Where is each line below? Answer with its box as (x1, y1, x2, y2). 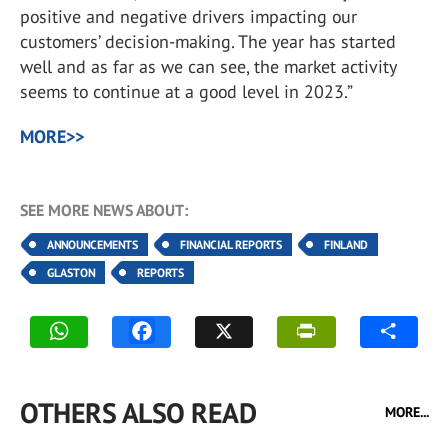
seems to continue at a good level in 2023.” (20, 80, 353, 103)
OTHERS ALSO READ (20, 394, 256, 431)
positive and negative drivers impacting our (20, 5, 357, 28)
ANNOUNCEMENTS (47, 237, 138, 252)
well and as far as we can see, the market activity (20, 55, 396, 78)
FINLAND (324, 237, 368, 252)
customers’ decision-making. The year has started (20, 30, 396, 53)
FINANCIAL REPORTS (180, 237, 282, 252)
